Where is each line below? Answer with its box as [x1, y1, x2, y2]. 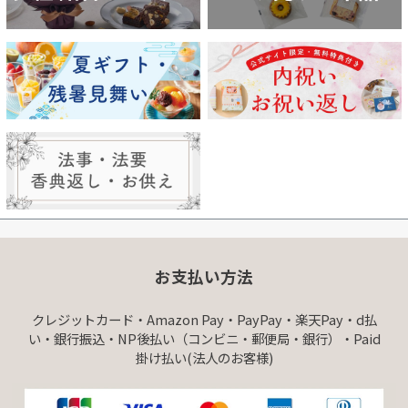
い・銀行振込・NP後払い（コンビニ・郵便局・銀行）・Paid [27, 329, 381, 349]
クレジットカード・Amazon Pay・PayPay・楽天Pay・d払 [31, 310, 377, 330]
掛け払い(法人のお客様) [135, 348, 273, 368]
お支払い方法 [155, 264, 253, 288]
